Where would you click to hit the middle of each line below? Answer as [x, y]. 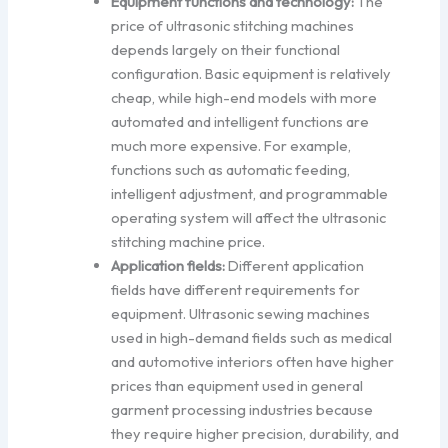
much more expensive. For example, [231, 146]
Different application [295, 266]
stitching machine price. [188, 242]
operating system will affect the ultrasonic [249, 218]
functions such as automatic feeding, [231, 170]
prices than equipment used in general [237, 386]
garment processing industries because [242, 410]
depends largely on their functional [226, 50]
